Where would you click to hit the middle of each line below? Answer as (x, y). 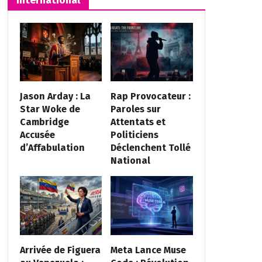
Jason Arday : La (55, 96)
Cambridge (44, 122)
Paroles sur (136, 109)
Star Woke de (50, 109)
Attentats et (138, 122)
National (131, 161)
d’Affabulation (52, 148)
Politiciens (135, 135)
